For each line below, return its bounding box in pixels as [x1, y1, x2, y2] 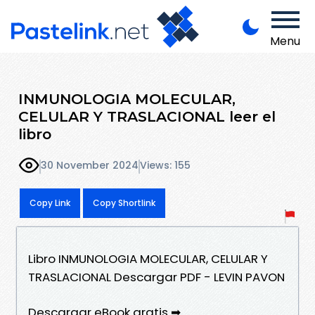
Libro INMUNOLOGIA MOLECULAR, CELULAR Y [28, 250, 268, 267]
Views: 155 [140, 158, 191, 173]
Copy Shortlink [93, 196, 155, 209]
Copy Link [30, 196, 70, 209]
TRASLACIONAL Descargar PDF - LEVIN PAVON [28, 268, 285, 285]
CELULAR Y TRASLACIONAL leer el [18, 107, 276, 125]
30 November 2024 [41, 158, 139, 173]
